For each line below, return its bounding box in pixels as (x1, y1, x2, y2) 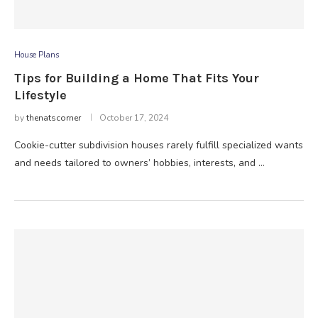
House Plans (14, 50, 59, 60)
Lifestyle (14, 87, 67, 103)
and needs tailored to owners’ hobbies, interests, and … (14, 156, 265, 170)
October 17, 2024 (99, 112, 168, 124)
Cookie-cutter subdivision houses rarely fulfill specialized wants (14, 138, 303, 152)
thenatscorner (26, 112, 81, 124)
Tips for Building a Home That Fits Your (14, 70, 259, 86)
